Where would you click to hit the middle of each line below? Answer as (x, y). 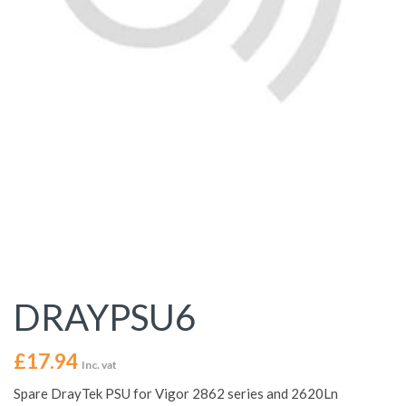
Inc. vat (99, 365)
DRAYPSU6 (105, 318)
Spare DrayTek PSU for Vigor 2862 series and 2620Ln (176, 394)
